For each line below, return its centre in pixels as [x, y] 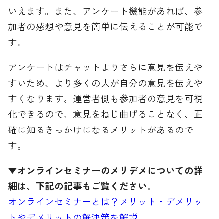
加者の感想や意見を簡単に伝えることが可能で [106, 26]
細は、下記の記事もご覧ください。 [82, 185]
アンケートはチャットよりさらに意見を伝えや [106, 66]
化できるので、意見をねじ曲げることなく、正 [106, 113]
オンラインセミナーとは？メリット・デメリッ [106, 201]
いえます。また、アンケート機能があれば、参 [106, 11]
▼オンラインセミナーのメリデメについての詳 [106, 170]
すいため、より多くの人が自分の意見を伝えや [106, 82]
